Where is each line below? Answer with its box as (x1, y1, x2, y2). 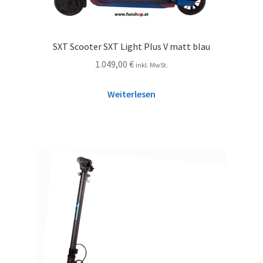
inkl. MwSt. (136, 60, 168, 70)
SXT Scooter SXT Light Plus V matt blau (53, 40, 210, 52)
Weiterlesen (107, 88, 156, 100)
